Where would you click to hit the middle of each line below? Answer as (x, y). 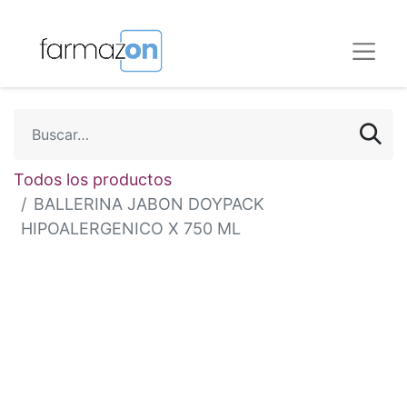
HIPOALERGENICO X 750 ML (131, 228)
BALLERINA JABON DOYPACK (149, 204)
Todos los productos (93, 179)
